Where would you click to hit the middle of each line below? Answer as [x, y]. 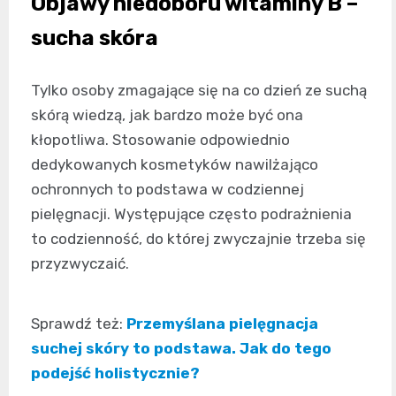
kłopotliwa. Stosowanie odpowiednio [160, 140]
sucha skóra [95, 38]
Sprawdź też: [79, 324]
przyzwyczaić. [80, 264]
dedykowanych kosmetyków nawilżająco [175, 165]
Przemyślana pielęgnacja [222, 324]
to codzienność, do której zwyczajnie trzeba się [198, 239]
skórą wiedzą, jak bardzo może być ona [167, 115]
